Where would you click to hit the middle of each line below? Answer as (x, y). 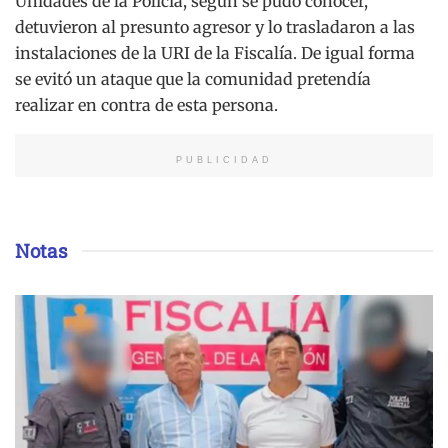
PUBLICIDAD (224, 159)
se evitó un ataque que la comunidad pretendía (193, 78)
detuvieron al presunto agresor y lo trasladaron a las (215, 26)
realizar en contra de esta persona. (146, 104)
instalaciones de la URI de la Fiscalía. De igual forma (215, 52)
